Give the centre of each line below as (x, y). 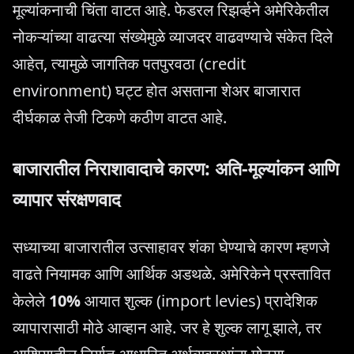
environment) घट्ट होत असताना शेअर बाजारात (156, 91)
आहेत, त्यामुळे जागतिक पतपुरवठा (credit (129, 64)
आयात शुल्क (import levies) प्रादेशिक (199, 300)
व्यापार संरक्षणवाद (67, 200)
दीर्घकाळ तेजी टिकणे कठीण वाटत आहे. (120, 118)
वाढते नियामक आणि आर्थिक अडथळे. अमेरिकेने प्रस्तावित (171, 273)
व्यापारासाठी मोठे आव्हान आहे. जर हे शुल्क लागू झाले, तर (167, 327)
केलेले (31, 300)
